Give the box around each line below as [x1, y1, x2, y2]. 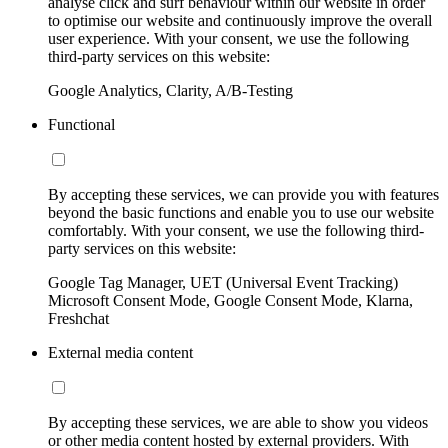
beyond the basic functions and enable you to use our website [48, 203, 434, 221]
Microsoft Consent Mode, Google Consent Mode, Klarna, [48, 291, 413, 309]
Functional [48, 115, 115, 133]
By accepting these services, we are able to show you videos [48, 413, 428, 431]
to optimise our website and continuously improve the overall [48, 11, 432, 29]
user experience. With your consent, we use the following [48, 29, 409, 47]
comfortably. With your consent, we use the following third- [48, 221, 424, 239]
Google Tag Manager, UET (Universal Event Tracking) [48, 273, 398, 291]
